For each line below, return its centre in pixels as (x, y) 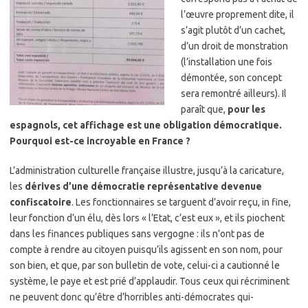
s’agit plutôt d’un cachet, (233, 30)
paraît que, (203, 109)
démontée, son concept (231, 78)
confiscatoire (41, 202)
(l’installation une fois (227, 62)
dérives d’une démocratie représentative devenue (143, 186)
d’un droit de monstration (234, 46)
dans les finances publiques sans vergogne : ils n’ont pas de (137, 234)
